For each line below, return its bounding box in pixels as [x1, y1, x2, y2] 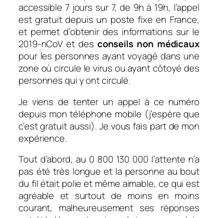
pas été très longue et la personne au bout [18, 165, 200, 178]
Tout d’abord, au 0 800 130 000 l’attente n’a [18, 153, 200, 166]
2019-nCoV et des [18, 37, 94, 51]
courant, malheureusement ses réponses [18, 201, 200, 215]
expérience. [18, 131, 67, 145]
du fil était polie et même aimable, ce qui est [18, 177, 200, 190]
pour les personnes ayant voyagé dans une [18, 50, 200, 63]
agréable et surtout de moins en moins [18, 189, 200, 202]
